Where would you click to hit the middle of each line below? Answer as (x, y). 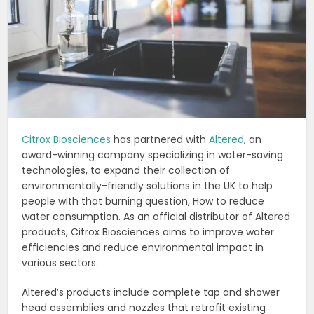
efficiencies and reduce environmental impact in (143, 247)
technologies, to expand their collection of (126, 170)
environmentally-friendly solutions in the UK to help (148, 185)
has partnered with (160, 139)
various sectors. (60, 262)
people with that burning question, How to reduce (143, 201)
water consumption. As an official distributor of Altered (156, 216)
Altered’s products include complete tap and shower (151, 292)
